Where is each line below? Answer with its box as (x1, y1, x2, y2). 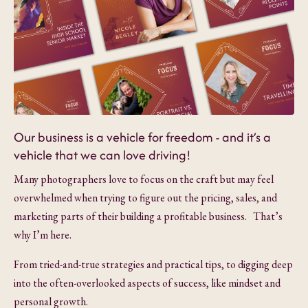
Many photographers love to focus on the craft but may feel (14, 171, 274, 186)
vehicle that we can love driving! (14, 145, 191, 164)
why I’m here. (14, 227, 71, 242)
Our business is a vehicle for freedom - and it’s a (14, 127, 271, 146)
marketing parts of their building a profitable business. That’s (14, 208, 283, 223)
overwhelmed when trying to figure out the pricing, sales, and (14, 190, 277, 205)
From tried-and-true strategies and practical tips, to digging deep (14, 256, 293, 272)
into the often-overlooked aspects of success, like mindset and (14, 275, 280, 290)
